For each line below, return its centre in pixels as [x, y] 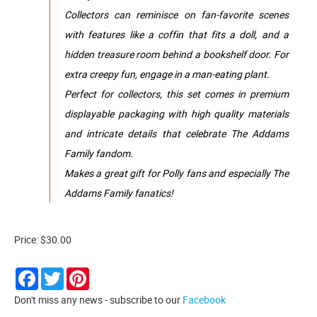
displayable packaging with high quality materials [177, 113]
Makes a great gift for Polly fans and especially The [177, 173]
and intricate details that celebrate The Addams [177, 133]
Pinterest [109, 272]
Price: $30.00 [43, 239]
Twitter [79, 272]
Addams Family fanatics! [119, 192]
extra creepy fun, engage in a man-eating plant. [167, 74]
